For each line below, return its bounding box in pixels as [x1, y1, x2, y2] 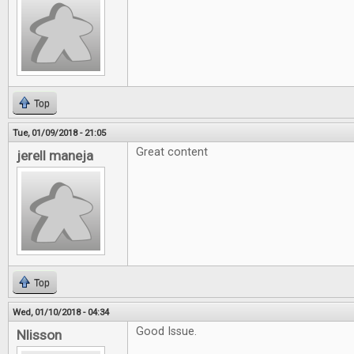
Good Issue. [136, 325, 197, 338]
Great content [136, 145, 208, 159]
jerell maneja [17, 148, 93, 164]
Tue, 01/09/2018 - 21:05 [13, 127, 106, 138]
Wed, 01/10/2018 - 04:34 [13, 307, 109, 318]
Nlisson [17, 327, 62, 343]
